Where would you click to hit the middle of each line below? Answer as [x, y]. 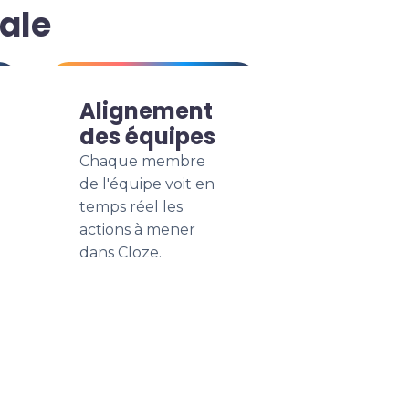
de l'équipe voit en [147, 184]
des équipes [147, 136]
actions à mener [137, 230]
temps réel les [131, 207]
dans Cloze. [121, 252]
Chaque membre [142, 161]
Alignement [146, 111]
